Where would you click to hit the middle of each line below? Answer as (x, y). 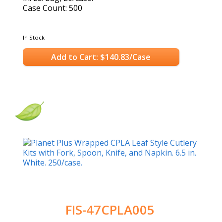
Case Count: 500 (53, 8)
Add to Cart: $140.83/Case (101, 57)
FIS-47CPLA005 (110, 210)
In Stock (34, 38)
